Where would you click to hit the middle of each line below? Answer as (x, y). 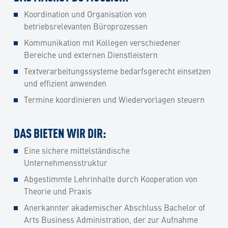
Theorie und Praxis (58, 191)
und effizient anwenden (65, 83)
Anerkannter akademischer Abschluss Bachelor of (115, 207)
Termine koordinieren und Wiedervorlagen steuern (114, 99)
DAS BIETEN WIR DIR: (60, 132)
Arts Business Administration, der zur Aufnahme (111, 219)
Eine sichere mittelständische (77, 150)
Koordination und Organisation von (85, 13)
